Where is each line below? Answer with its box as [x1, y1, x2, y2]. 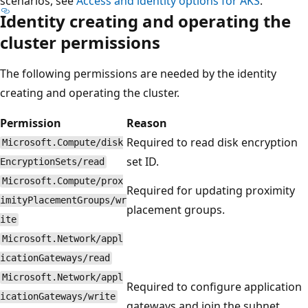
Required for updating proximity [126, 182, 295, 198]
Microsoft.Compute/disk [1, 137, 123, 148]
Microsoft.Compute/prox [1, 175, 123, 187]
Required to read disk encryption [126, 134, 298, 150]
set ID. [126, 153, 159, 169]
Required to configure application [126, 278, 302, 294]
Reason [126, 115, 167, 131]
